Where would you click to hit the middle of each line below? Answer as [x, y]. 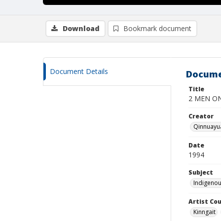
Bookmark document [157, 28]
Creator [201, 116]
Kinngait [204, 212]
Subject [201, 172]
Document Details [79, 71]
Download [81, 28]
